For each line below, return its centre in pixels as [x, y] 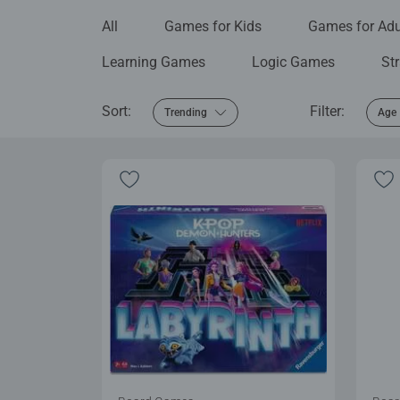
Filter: [327, 111]
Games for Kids [213, 26]
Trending [186, 112]
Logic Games [293, 62]
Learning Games [154, 62]
